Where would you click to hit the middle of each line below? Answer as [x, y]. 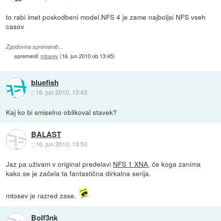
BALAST [46, 134]
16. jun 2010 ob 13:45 [88, 56]
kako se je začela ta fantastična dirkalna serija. [79, 173]
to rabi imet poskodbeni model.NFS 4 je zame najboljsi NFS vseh [106, 17]
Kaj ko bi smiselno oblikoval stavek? [62, 112]
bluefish [45, 83]
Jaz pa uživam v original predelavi [60, 164]
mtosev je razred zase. [42, 195]
